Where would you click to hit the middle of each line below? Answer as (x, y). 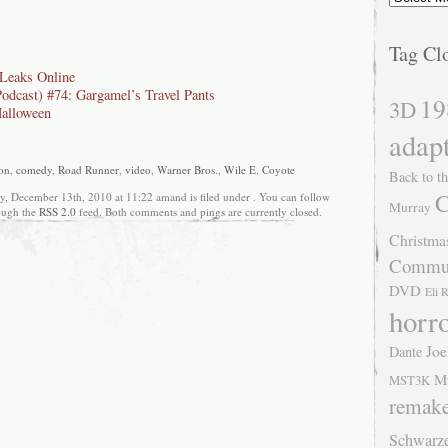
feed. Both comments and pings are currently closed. (198, 211)
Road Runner (88, 170)
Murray (410, 207)
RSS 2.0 (57, 211)
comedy (34, 170)
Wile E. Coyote (259, 170)
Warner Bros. (187, 170)
